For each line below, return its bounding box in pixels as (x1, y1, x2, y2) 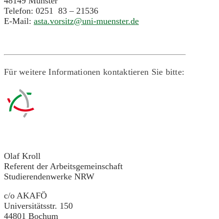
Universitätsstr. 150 (4, 201, 73, 211)
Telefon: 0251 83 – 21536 (4, 6, 98, 16)
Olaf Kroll (4, 151, 41, 161)
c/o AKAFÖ (4, 191, 47, 201)
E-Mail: (4, 16, 34, 26)
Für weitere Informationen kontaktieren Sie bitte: (4, 67, 185, 77)
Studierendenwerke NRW (4, 172, 94, 182)
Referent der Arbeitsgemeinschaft (4, 161, 123, 172)
